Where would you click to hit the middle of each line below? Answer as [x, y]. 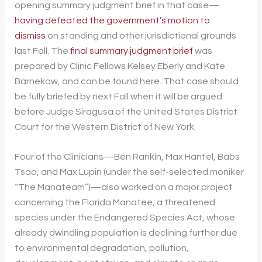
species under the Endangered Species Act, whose [125, 218]
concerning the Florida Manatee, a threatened [115, 203]
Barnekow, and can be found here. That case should [126, 81]
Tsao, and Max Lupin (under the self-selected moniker [129, 172]
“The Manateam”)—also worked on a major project [123, 187]
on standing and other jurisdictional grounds [141, 35]
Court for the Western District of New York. [105, 127]
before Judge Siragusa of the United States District [126, 111]
